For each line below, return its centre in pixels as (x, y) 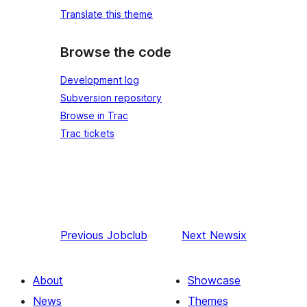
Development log (100, 80)
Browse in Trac (94, 116)
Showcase (214, 281)
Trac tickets (87, 134)
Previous (82, 235)
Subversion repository (111, 98)
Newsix (228, 235)
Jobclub (127, 235)
